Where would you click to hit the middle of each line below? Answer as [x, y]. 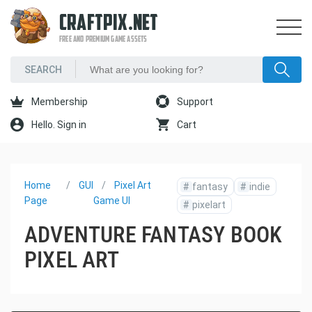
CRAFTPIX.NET [109, 24]
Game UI [111, 201]
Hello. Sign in [58, 125]
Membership [58, 102]
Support [194, 102]
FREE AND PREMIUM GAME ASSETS [103, 40]
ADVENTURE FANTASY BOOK [154, 235]
